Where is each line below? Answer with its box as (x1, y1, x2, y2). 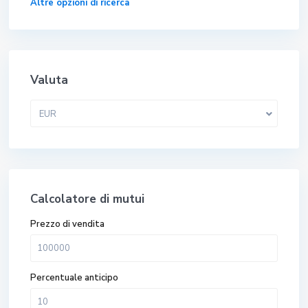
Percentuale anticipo (30, 272, 119, 285)
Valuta (30, 72, 69, 89)
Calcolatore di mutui (30, 191, 145, 208)
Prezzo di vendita (30, 218, 105, 231)
